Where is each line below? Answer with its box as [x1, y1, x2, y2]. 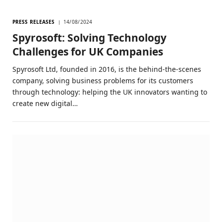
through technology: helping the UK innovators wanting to [12, 87, 207, 97]
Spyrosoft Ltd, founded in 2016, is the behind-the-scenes [12, 64, 201, 74]
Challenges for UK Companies [12, 44, 163, 58]
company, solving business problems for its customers [12, 75, 193, 85]
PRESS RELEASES [12, 18, 55, 25]
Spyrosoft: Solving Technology [12, 30, 166, 45]
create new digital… [12, 98, 78, 108]
